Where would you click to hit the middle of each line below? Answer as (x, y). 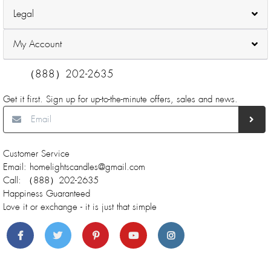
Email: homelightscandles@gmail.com (74, 167)
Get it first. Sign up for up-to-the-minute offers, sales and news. (120, 100)
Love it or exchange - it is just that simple (80, 207)
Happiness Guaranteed (47, 194)
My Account (38, 44)
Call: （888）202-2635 (51, 181)
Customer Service (36, 154)
